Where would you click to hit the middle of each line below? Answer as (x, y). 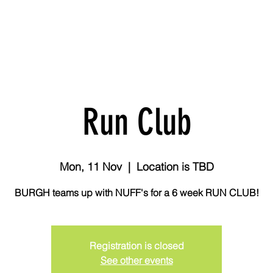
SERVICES (238, 30)
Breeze (68, 30)
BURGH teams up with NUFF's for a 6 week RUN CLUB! (136, 193)
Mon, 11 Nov (90, 167)
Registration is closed (136, 246)
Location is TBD (175, 167)
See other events (136, 260)
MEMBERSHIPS (178, 30)
